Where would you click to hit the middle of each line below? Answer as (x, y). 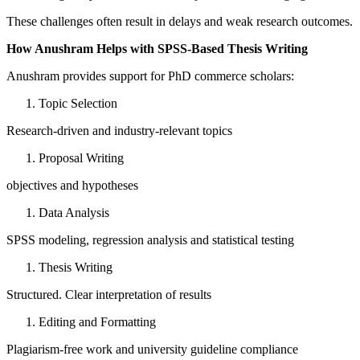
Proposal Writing (81, 158)
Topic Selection (78, 104)
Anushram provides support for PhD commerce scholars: (150, 76)
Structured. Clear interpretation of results (109, 295)
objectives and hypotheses (72, 186)
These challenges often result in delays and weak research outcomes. (180, 22)
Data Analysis (74, 213)
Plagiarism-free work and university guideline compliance (152, 350)
